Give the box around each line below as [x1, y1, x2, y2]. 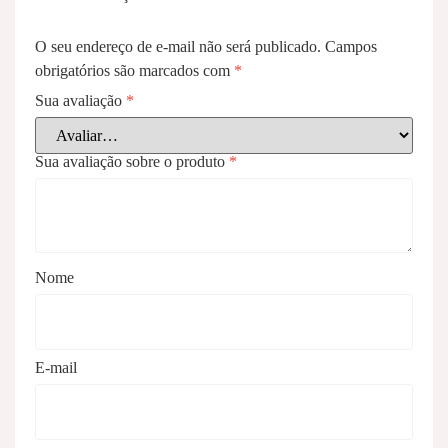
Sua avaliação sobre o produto [35, 153, 229, 171]
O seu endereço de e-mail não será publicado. [35, 38, 321, 56]
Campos [325, 38, 377, 56]
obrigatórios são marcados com [35, 62, 234, 80]
